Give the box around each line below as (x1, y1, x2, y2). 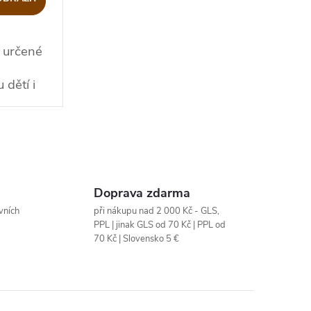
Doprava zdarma (93, 184, 190, 201)
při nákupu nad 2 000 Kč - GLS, (93, 204, 219, 217)
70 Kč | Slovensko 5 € (93, 232, 179, 245)
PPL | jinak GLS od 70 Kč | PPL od (93, 218, 226, 231)
